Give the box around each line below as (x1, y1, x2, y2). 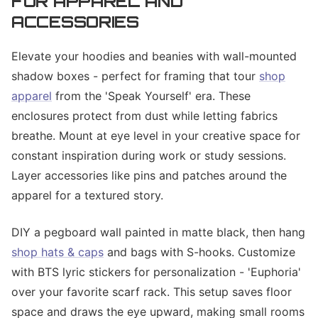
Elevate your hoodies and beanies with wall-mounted (11, 49, 297, 63)
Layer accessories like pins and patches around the (11, 168, 287, 182)
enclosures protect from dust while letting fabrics (11, 109, 278, 123)
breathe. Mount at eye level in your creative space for (11, 128, 300, 143)
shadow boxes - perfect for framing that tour (11, 69, 259, 83)
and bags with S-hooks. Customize (104, 245, 295, 259)
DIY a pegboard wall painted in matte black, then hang (11, 225, 305, 239)
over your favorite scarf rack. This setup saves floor (11, 285, 292, 299)
